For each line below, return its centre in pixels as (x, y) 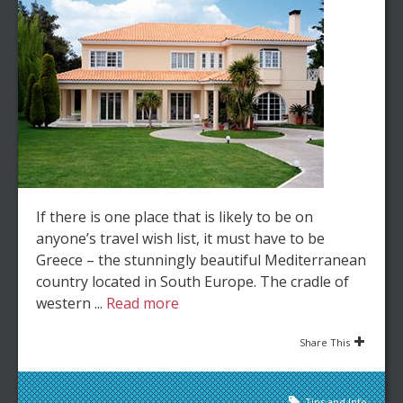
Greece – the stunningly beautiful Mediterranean (201, 260)
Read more (143, 303)
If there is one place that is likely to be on (175, 217)
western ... (71, 303)
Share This (325, 342)
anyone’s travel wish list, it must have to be (180, 238)
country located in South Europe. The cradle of (193, 282)
